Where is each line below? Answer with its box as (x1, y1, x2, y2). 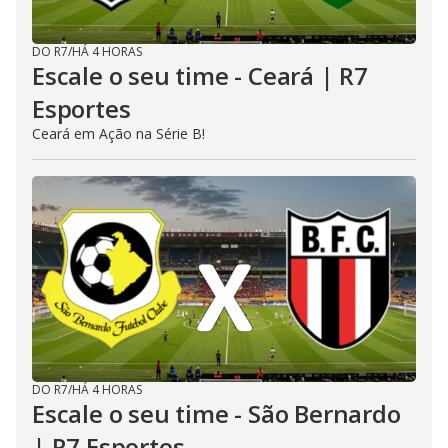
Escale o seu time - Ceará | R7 (32, 59, 368, 92)
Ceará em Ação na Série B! (32, 124, 205, 143)
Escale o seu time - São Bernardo (32, 397, 401, 430)
